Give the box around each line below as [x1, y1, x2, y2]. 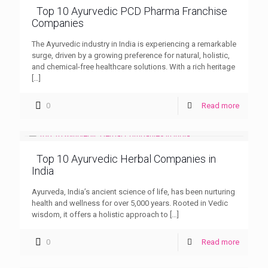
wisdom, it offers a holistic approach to [32, 209, 168, 219]
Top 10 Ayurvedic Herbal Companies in [36, 152, 216, 165]
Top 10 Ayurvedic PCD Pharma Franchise [36, 4, 227, 17]
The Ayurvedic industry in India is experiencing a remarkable [32, 39, 236, 48]
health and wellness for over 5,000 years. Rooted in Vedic [32, 198, 228, 208]
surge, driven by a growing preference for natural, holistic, [32, 50, 230, 60]
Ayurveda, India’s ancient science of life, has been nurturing [32, 187, 235, 196]
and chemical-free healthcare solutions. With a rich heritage [32, 62, 235, 71]
